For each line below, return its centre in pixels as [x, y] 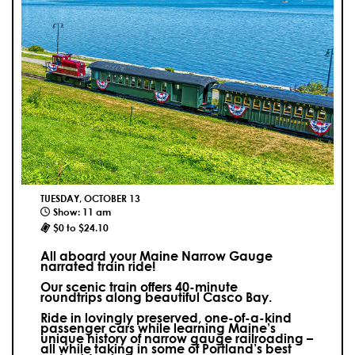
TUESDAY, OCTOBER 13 [90, 198]
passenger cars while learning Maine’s [158, 328]
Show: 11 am [82, 212]
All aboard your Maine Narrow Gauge [157, 256]
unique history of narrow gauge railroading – [177, 338]
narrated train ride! [98, 266]
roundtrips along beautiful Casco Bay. [156, 297]
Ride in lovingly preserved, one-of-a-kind [166, 318]
